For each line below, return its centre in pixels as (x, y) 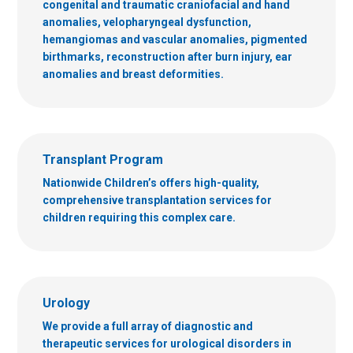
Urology (66, 303)
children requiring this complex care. (140, 217)
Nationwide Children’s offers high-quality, (151, 182)
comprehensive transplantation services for (157, 200)
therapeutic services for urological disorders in (167, 343)
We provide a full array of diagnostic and (148, 326)
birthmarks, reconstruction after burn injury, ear (167, 56)
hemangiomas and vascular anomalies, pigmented (175, 39)
